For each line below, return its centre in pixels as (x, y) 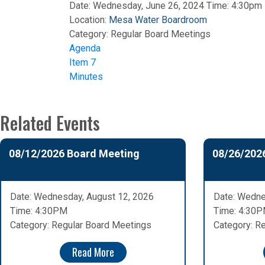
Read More (93, 252)
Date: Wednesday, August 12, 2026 (82, 197)
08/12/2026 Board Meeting (74, 154)
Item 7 (83, 63)
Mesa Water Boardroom (158, 20)
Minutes (86, 77)
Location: (89, 20)
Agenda (85, 49)
